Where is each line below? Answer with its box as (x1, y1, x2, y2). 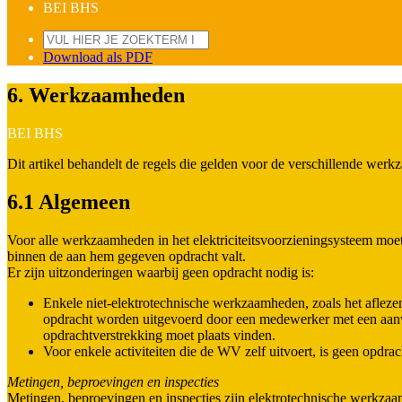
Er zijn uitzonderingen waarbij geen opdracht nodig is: (7, 264, 314, 280)
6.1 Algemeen (7, 189, 130, 214)
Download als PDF (43, 48, 153, 65)
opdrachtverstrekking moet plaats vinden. (43, 327, 275, 343)
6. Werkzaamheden (7, 83, 185, 107)
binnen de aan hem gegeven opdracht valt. (7, 248, 246, 264)
